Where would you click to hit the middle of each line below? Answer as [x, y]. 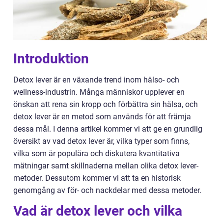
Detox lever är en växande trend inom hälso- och [96, 80]
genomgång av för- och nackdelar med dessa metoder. [107, 190]
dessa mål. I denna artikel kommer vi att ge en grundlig [108, 129]
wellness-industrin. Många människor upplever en [99, 92]
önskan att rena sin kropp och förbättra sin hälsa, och [106, 104]
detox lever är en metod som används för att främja [102, 117]
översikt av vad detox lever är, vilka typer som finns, [101, 141]
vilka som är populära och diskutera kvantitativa [96, 153]
